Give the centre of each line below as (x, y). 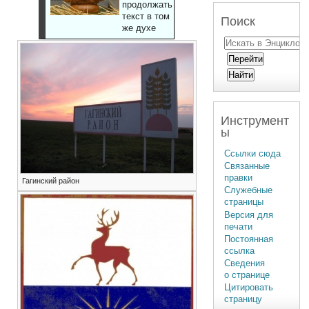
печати (239, 226)
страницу (243, 299)
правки (239, 178)
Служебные (249, 190)
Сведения (245, 263)
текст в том (146, 17)
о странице (247, 275)
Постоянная (249, 239)
